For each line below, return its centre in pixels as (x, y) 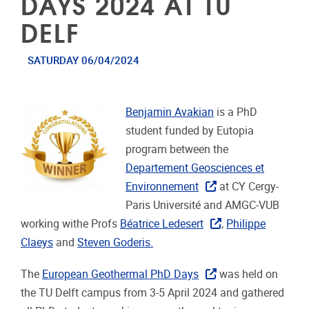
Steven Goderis (114, 242)
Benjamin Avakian (170, 112)
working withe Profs (70, 223)
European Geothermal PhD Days (120, 275)
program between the (177, 149)
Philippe (246, 223)
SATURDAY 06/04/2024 (83, 60)
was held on (248, 275)
